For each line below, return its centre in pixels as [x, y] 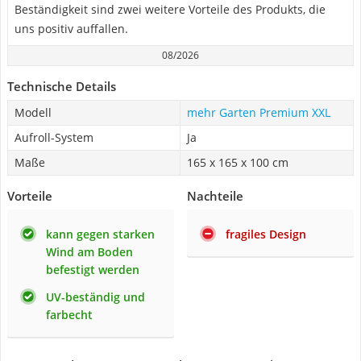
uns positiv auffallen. [71, 29]
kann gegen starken [100, 234]
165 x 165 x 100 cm [238, 162]
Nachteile [215, 196]
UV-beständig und [95, 297]
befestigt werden [93, 270]
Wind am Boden [89, 252]
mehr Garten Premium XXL [259, 112]
